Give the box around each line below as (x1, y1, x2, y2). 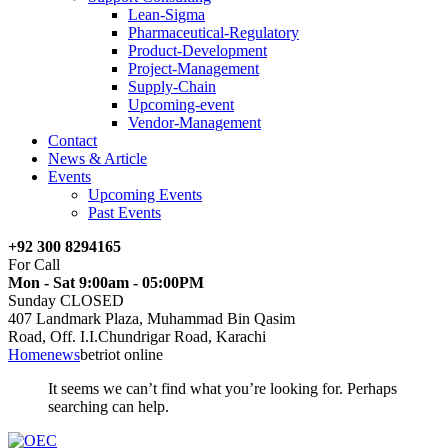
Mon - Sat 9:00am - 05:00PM (8, 274, 204, 291)
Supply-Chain (128, 78, 216, 95)
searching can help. (48, 398, 169, 415)
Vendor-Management (128, 114, 261, 131)
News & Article (48, 150, 147, 167)
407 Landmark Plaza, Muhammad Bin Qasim (8, 310, 295, 327)
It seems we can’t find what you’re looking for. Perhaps (48, 380, 397, 397)
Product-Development (128, 42, 267, 59)
